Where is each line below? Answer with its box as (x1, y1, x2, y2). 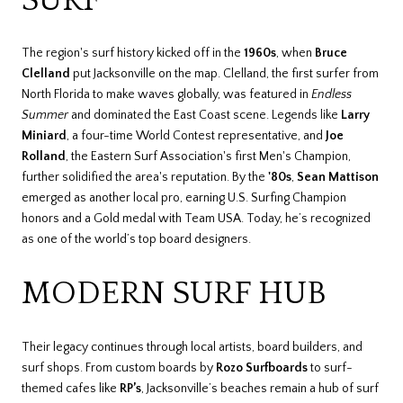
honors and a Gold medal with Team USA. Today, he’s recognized (22, 211, 371, 227)
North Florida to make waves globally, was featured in (22, 87, 311, 103)
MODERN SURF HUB (22, 274, 327, 311)
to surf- (308, 360, 353, 375)
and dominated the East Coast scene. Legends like (68, 108, 341, 123)
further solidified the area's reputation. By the (22, 170, 268, 185)
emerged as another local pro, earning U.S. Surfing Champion (22, 191, 346, 206)
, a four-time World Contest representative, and (67, 129, 326, 144)
